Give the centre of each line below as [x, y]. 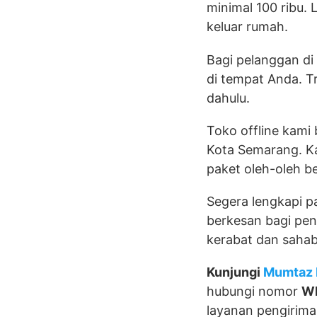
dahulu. [228, 98]
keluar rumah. [247, 27]
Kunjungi [235, 272]
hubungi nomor [254, 292]
